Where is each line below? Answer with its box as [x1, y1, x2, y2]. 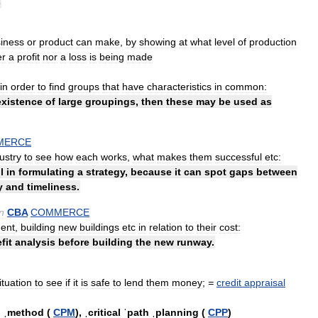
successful [215, 150, 262, 163]
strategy [86, 165, 125, 177]
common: [225, 80, 267, 92]
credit [216, 276, 241, 288]
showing [139, 35, 176, 48]
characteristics [147, 80, 212, 92]
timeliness [27, 180, 77, 192]
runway [177, 236, 212, 248]
